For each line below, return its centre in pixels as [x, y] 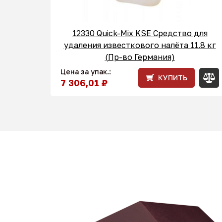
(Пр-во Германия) [140, 57]
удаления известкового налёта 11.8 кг [140, 45]
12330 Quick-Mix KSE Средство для [140, 33]
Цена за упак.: [86, 72]
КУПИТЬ [173, 78]
